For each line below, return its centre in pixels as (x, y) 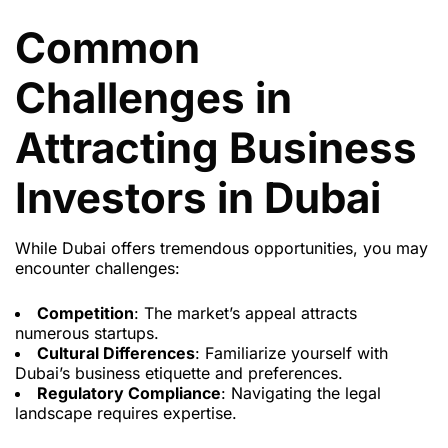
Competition (85, 313)
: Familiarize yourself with (291, 353)
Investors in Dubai (198, 198)
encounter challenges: (97, 268)
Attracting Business (216, 148)
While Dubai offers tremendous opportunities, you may (221, 248)
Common (107, 48)
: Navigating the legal (301, 393)
